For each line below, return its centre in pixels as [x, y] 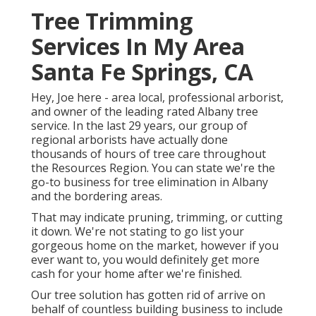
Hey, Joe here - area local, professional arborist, [157, 98]
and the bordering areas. [97, 196]
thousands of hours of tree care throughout [148, 154]
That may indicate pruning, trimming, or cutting [157, 218]
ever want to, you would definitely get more [145, 260]
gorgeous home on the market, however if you [155, 246]
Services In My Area [138, 47]
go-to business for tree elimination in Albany [150, 182]
